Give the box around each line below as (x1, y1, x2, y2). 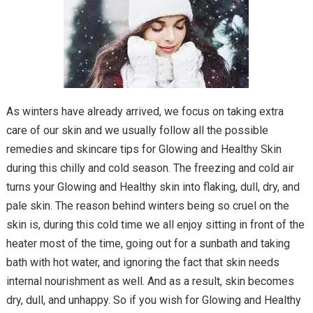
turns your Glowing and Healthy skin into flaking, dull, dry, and (6, 180, 300, 194)
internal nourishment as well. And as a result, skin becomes (6, 275, 294, 288)
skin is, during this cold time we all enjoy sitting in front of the (6, 218, 305, 231)
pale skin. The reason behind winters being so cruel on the (6, 199, 289, 212)
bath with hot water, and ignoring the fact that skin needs (6, 256, 279, 269)
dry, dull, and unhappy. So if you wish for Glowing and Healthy (6, 293, 301, 307)
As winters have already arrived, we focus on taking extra (6, 105, 284, 118)
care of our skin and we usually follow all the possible (6, 124, 268, 137)
